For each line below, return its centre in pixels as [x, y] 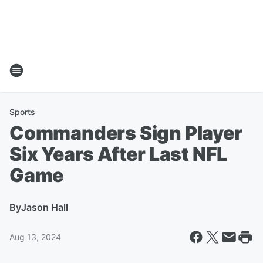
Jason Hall [45, 207]
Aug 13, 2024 [35, 237]
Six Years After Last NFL [119, 154]
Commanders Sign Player [126, 133]
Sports [22, 112]
